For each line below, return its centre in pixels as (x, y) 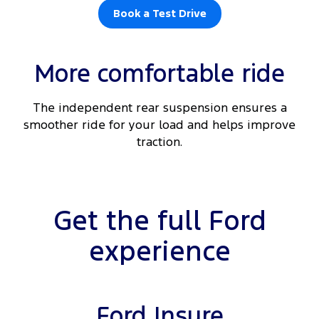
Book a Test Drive (159, 14)
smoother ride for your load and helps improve (159, 125)
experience (159, 252)
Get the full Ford (159, 221)
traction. (159, 142)
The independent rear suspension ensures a (159, 108)
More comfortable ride (159, 74)
